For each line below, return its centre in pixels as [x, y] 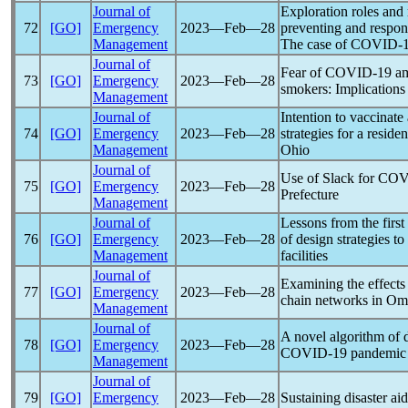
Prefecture [310, 194]
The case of [316, 44]
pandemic [378, 353]
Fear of [303, 72]
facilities [304, 255]
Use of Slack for [329, 178]
